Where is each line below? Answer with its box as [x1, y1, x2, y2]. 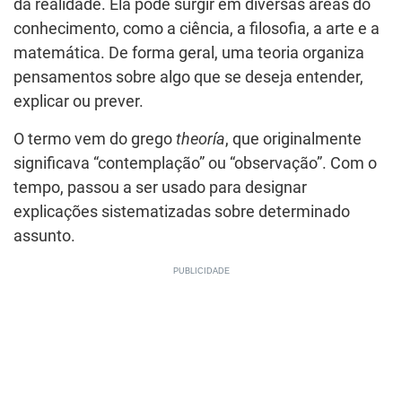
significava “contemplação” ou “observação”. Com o [13, 154, 377, 172]
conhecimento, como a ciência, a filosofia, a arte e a [13, 20, 380, 38]
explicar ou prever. [13, 92, 144, 110]
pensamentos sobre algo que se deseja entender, [13, 68, 363, 86]
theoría [176, 130, 225, 148]
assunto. [13, 227, 75, 245]
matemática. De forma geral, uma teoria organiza [13, 44, 364, 62]
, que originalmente [225, 130, 362, 148]
